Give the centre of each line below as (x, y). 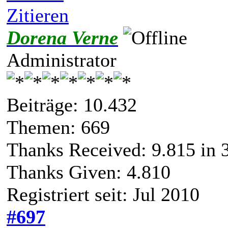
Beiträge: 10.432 (72, 105)
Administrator (62, 60)
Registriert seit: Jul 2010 (103, 194)
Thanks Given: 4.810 (89, 172)
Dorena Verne (62, 37)
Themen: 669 (58, 127)
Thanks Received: (79, 149)
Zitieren (38, 15)
